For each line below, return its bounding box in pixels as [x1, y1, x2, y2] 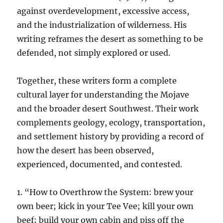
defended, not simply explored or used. [17, 47, 171, 58]
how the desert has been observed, [17, 145, 154, 155]
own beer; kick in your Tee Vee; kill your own [17, 201, 194, 211]
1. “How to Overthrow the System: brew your [17, 187, 194, 197]
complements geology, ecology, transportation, [17, 117, 206, 127]
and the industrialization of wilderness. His [17, 19, 187, 30]
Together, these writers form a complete [17, 75, 177, 86]
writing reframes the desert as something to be [17, 33, 204, 44]
